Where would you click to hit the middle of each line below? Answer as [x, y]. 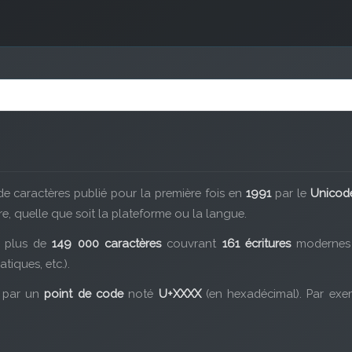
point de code [84, 293]
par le [290, 193]
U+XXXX [180, 293]
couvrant [191, 243]
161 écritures [256, 243]
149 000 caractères [106, 243]
